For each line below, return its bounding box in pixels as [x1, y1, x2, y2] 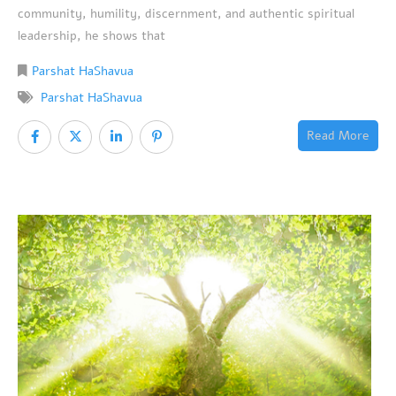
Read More [307, 126, 369, 144]
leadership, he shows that [18, 27, 165, 44]
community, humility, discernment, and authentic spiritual [18, 4, 354, 22]
